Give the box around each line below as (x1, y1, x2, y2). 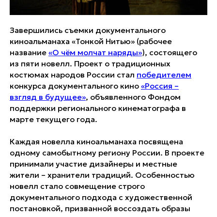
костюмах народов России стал (10, 70, 137, 80)
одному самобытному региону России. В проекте (10, 148, 204, 158)
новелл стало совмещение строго (10, 181, 145, 191)
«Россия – (141, 81, 179, 91)
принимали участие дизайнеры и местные (10, 159, 177, 169)
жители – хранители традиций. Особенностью (10, 170, 195, 180)
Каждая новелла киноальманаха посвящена (10, 137, 183, 147)
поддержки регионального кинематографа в (10, 103, 186, 113)
